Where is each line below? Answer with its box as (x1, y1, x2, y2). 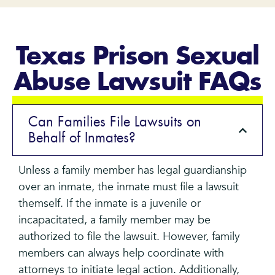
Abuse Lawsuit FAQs (14, 71, 261, 96)
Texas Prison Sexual (16, 45, 259, 70)
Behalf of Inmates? (28, 131, 136, 145)
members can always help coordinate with (18, 246, 224, 261)
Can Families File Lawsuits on (28, 115, 201, 130)
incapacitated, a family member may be (18, 212, 211, 228)
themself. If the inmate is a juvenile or (18, 196, 201, 212)
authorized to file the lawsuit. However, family (18, 229, 240, 245)
